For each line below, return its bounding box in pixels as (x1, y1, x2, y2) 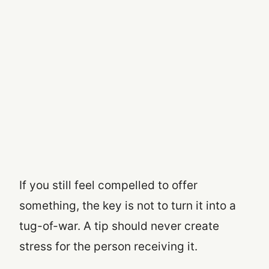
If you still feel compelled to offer (19, 178, 198, 193)
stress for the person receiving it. (19, 240, 198, 254)
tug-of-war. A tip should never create (19, 219, 219, 234)
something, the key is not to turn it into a (19, 199, 236, 213)
